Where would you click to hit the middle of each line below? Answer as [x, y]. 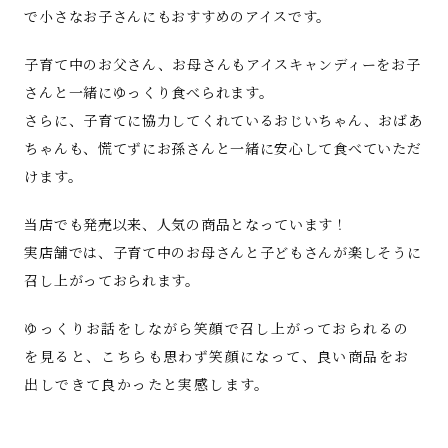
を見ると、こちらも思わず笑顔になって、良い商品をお [217, 356]
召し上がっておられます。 [112, 280]
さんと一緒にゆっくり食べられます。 [149, 92]
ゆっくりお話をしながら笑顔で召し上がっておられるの [217, 328]
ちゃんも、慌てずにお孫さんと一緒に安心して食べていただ [223, 148]
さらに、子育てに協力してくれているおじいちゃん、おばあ [223, 120]
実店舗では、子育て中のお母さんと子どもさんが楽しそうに [223, 252]
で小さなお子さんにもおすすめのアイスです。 [178, 16]
